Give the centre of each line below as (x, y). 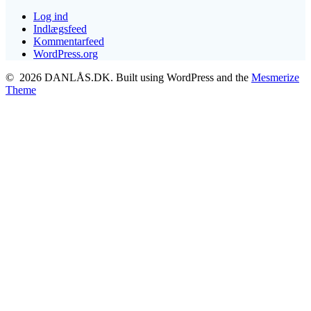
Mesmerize (275, 77)
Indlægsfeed (60, 28)
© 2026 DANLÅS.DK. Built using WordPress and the (128, 77)
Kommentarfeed (69, 41)
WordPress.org (66, 53)
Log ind (51, 16)
